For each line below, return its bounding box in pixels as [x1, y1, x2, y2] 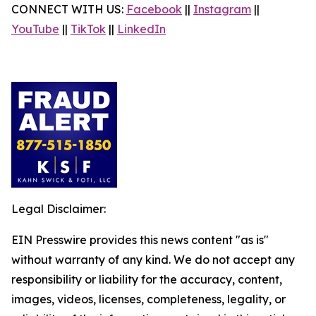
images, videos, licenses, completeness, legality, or [11, 292, 286, 306]
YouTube [11, 22, 59, 36]
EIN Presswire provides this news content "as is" [11, 233, 269, 247]
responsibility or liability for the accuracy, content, [11, 272, 282, 286]
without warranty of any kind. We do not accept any [11, 253, 295, 267]
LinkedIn [117, 22, 166, 36]
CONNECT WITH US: [11, 2, 126, 16]
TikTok [71, 22, 106, 36]
